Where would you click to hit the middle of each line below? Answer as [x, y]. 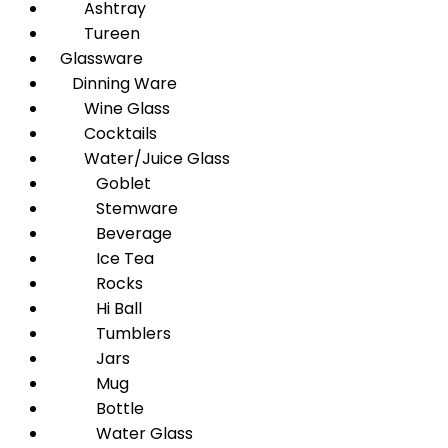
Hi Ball [95, 308]
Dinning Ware [112, 83]
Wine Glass [109, 108]
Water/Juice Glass [139, 158]
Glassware [95, 58]
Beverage [110, 233]
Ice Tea [101, 258]
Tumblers [109, 333]
